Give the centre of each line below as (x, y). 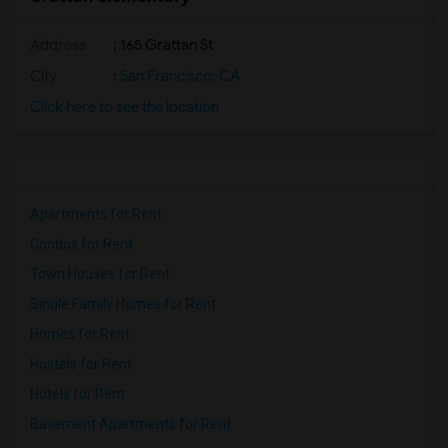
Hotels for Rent (77, 394)
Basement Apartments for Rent (130, 424)
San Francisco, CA (178, 76)
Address (58, 45)
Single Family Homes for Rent (123, 304)
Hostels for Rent (81, 364)
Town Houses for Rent (100, 274)
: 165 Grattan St (161, 45)
